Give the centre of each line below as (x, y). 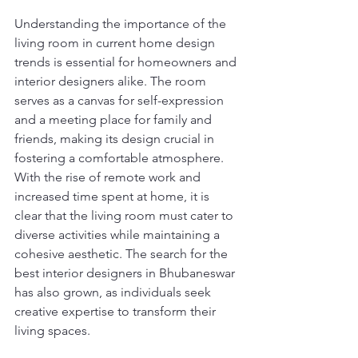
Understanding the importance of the (122, 24)
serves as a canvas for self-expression (121, 100)
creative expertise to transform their (117, 311)
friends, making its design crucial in (116, 139)
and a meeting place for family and (115, 119)
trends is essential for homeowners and (127, 62)
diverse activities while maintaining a (119, 235)
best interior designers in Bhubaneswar (126, 273)
